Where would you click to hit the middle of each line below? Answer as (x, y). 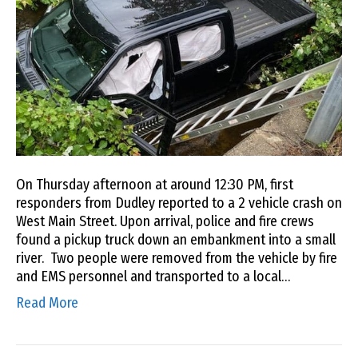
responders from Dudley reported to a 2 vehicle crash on (179, 203)
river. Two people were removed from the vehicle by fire (177, 258)
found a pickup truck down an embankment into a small (176, 239)
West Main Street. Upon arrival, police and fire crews (165, 221)
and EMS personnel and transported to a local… (153, 276)
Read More (47, 302)
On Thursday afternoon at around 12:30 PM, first (155, 184)
